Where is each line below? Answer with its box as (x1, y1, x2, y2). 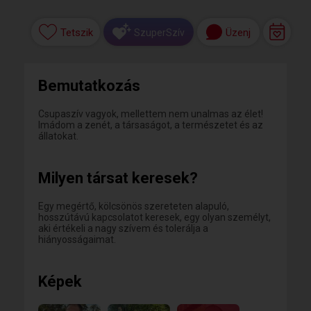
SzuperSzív (134, 26, 185, 38)
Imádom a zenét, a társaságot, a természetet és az (38, 119, 263, 131)
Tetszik (60, 26, 93, 40)
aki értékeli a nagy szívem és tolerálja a (38, 223, 208, 234)
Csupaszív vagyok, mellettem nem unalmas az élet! (38, 108, 263, 119)
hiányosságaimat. (38, 234, 116, 245)
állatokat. (38, 131, 78, 142)
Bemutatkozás (38, 77, 140, 94)
